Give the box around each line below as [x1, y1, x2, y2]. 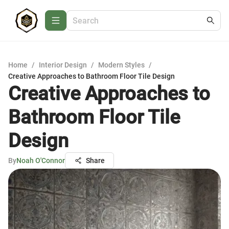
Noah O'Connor [16, 156, 65, 165]
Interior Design [39, 61, 87, 69]
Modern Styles [98, 61, 145, 69]
